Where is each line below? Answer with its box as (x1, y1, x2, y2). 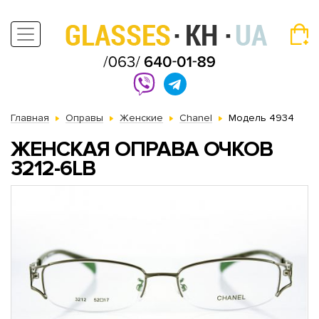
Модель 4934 (229, 112, 294, 124)
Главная (11, 112, 49, 124)
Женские (120, 112, 163, 124)
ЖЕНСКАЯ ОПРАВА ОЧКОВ (11, 136, 273, 162)
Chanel (179, 112, 212, 124)
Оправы (66, 112, 103, 124)
